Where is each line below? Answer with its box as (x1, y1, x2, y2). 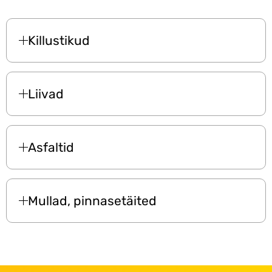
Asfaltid (28, 139, 74, 155)
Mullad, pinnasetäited (28, 192, 157, 208)
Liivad (28, 86, 64, 101)
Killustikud (28, 32, 90, 48)
